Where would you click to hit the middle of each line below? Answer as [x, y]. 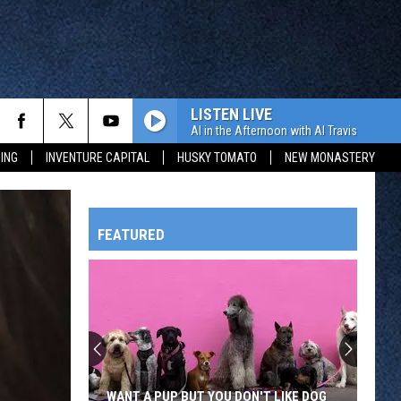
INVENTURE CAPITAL [98, 158]
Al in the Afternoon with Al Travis [274, 130]
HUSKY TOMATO [217, 158]
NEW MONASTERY [330, 158]
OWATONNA [64, 366]
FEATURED [131, 235]
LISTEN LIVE [231, 114]
